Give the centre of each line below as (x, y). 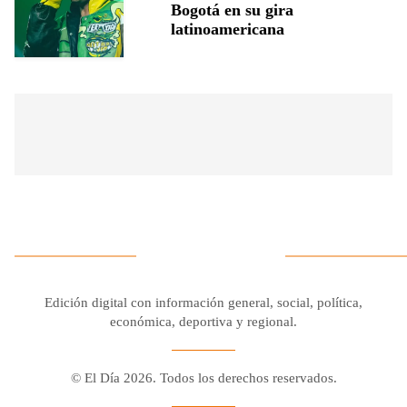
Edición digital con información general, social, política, (203, 302)
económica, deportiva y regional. (203, 321)
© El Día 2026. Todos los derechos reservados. (203, 378)
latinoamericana (228, 29)
